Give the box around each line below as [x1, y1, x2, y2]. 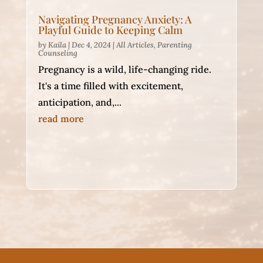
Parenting [157, 40, 192, 50]
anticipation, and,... [38, 96, 122, 109]
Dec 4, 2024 [71, 40, 111, 50]
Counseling [38, 48, 77, 59]
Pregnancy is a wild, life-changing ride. [38, 63, 211, 76]
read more [38, 113, 84, 125]
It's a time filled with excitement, [38, 80, 183, 92]
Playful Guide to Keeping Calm [38, 23, 183, 38]
